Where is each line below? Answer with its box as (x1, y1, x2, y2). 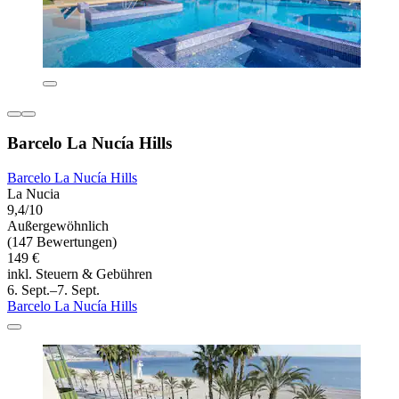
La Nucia (7, 186, 60, 202)
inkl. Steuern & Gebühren (7, 266, 152, 282)
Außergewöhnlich (7, 218, 109, 234)
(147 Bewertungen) (7, 234, 117, 250)
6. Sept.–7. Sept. (7, 282, 100, 298)
